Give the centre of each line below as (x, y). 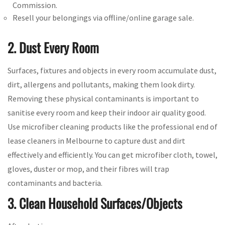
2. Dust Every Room (53, 48)
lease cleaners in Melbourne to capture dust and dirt (96, 141)
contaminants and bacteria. (55, 183)
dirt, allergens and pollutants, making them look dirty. (101, 85)
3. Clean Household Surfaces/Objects (95, 203)
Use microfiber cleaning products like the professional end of (113, 127)
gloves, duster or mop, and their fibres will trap (88, 169)
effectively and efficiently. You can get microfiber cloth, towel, (113, 155)
